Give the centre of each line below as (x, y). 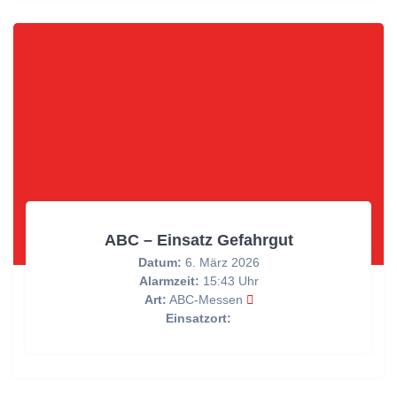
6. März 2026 (220, 262)
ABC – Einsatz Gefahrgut (198, 239)
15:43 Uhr (229, 280)
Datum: (160, 262)
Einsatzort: (198, 318)
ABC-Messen (206, 299)
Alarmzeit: (169, 280)
